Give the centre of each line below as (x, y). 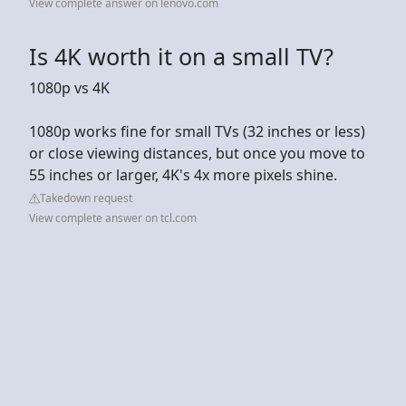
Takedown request (86, 198)
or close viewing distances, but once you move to (197, 153)
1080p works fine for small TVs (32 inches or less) (197, 131)
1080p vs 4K (69, 87)
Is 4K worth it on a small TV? (181, 56)
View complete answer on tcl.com (113, 217)
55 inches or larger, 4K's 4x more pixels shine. (183, 174)
